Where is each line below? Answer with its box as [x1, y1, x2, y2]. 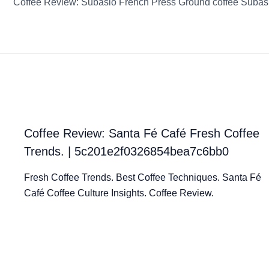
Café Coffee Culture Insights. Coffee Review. [24, 187, 214, 198]
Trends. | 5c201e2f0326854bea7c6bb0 [24, 144, 229, 158]
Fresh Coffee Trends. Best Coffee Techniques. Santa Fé [24, 172, 261, 183]
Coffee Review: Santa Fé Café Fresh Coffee [24, 126, 259, 140]
